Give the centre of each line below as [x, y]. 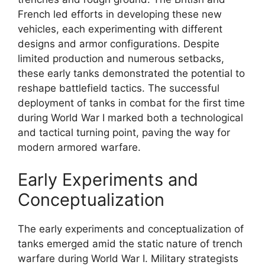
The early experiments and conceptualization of [131, 229]
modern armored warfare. [79, 147]
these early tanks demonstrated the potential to [131, 73]
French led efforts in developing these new [120, 14]
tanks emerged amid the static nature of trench [130, 244]
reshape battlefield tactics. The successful [119, 88]
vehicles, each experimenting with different [120, 29]
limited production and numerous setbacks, [121, 58]
